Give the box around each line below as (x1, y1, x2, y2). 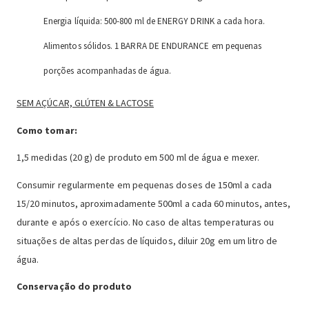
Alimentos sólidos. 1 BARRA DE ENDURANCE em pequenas (43, 39, 262, 52)
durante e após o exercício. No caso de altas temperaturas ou (17, 215, 275, 228)
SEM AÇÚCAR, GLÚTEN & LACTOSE (17, 96, 154, 109)
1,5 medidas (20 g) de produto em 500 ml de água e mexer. (17, 151, 259, 164)
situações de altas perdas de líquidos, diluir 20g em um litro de (17, 234, 278, 247)
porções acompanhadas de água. (43, 64, 171, 77)
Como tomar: (17, 123, 77, 137)
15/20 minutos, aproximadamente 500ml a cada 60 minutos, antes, (17, 197, 291, 210)
